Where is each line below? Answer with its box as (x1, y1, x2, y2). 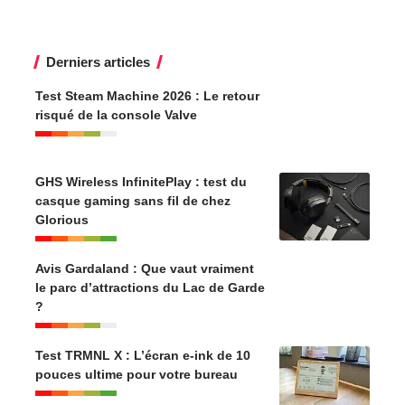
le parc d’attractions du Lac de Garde (35, 280, 265, 296)
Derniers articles (46, 54, 150, 71)
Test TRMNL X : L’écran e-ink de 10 (35, 348, 250, 363)
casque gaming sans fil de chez (35, 193, 231, 209)
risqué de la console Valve (35, 108, 197, 123)
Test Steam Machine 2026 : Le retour (35, 89, 259, 104)
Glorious (35, 212, 89, 228)
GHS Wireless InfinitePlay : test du (35, 174, 247, 190)
